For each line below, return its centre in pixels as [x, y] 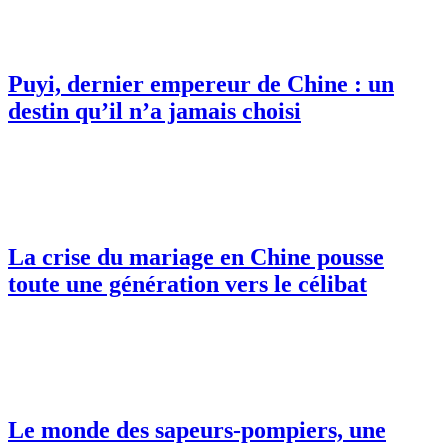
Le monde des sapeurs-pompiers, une [197, 429]
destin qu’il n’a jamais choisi [154, 110]
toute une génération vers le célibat [187, 283]
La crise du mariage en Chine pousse [196, 256]
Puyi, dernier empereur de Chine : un [201, 83]
